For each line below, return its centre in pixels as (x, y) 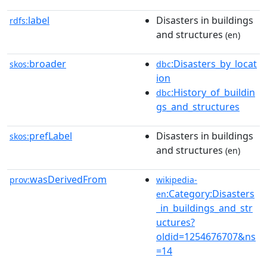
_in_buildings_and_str (204, 208)
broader (48, 64)
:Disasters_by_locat (214, 64)
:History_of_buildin (213, 92)
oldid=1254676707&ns (206, 237)
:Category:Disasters (210, 194)
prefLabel (51, 136)
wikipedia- (177, 180)
